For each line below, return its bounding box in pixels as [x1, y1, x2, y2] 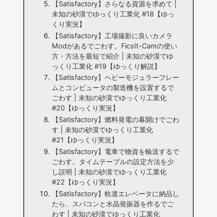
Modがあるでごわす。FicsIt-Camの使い [51, 41, 177, 50]
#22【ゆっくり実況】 [51, 178, 119, 186]
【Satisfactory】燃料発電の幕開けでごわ [51, 115, 179, 124]
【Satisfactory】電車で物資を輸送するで [51, 147, 179, 156]
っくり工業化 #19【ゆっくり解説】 [51, 62, 161, 70]
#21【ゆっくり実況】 [51, 136, 118, 144]
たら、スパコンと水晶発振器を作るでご [51, 200, 174, 208]
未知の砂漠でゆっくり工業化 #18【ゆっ [51, 9, 174, 18]
